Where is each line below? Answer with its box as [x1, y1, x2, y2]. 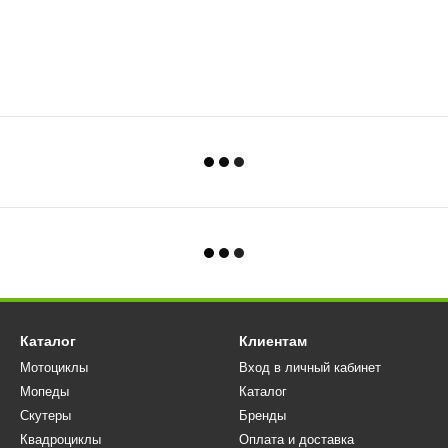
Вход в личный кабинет [239, 360, 381, 375]
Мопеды [20, 384, 69, 399]
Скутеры [20, 408, 71, 423]
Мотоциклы [20, 360, 88, 375]
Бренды [239, 408, 286, 423]
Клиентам [239, 333, 307, 349]
